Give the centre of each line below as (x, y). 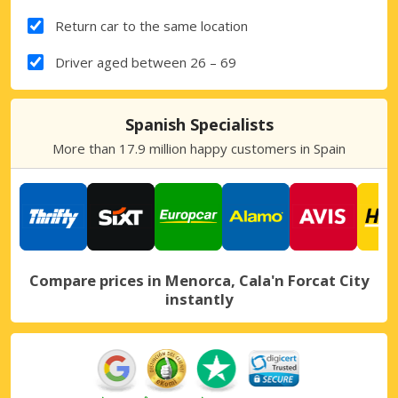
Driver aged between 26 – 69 (145, 62)
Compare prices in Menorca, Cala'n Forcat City (199, 280)
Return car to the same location (151, 25)
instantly (199, 298)
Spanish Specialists (199, 124)
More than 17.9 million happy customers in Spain (199, 148)
